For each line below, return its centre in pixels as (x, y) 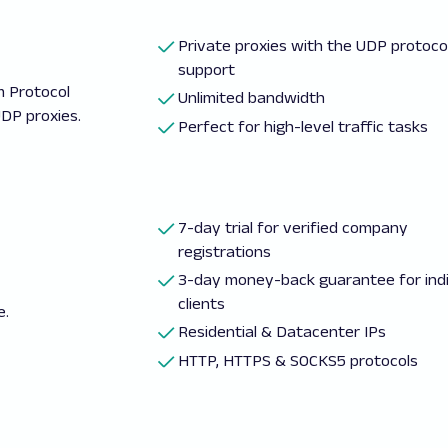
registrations (225, 251)
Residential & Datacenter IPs (282, 331)
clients (202, 303)
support (207, 69)
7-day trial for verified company (293, 227)
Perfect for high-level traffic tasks (303, 126)
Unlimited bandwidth (252, 97)
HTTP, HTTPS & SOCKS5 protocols (298, 360)
